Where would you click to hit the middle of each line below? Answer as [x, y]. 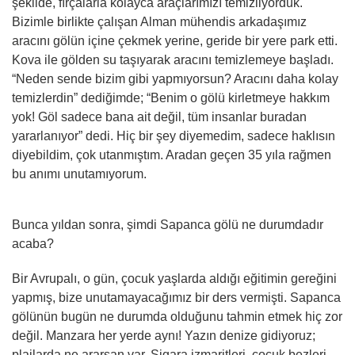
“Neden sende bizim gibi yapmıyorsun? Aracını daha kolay [175, 79]
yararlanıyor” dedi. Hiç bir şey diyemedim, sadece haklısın [174, 136]
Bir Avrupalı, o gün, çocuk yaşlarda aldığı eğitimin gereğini [174, 279]
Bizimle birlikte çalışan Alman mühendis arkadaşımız [159, 22]
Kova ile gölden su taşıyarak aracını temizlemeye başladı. [173, 60]
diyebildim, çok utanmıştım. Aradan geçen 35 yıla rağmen [172, 155]
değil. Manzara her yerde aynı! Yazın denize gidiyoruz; [164, 336]
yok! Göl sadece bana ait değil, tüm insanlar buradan [159, 117]
